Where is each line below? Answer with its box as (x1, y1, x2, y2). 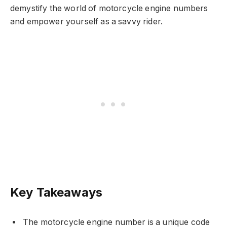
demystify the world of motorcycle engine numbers (10, 3, 208, 13)
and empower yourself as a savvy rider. (10, 16, 163, 26)
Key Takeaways (10, 185, 103, 200)
